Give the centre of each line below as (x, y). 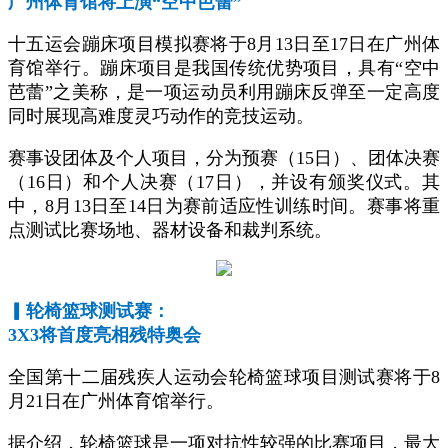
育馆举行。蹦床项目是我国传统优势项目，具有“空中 (224, 68)
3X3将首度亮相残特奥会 (104, 335)
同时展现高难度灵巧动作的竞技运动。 (161, 116)
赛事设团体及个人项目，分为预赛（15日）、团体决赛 (224, 158)
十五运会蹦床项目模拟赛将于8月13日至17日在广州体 (224, 44)
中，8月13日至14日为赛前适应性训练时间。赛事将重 (224, 206)
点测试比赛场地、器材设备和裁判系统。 (170, 230)
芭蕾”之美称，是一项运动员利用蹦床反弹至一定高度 (224, 92)
